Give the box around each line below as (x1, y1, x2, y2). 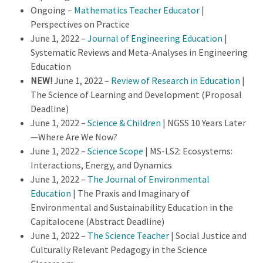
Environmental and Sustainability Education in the (31, 201, 233, 213)
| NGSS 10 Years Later (161, 116, 246, 129)
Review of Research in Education (111, 74, 240, 86)
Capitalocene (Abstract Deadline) (31, 215, 164, 227)
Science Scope (87, 144, 143, 157)
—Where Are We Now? (31, 130, 117, 143)
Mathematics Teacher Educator (74, 4, 200, 16)
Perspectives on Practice (31, 18, 130, 30)
